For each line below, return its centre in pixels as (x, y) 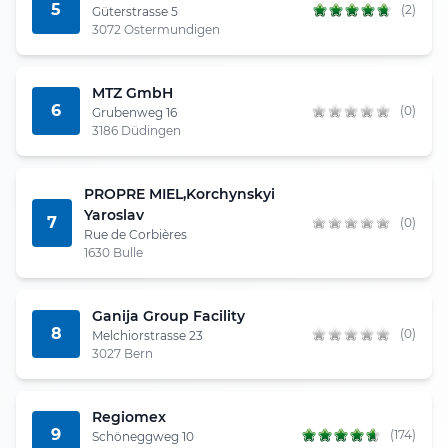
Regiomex (129, 416)
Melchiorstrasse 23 (147, 335)
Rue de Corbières (135, 234)
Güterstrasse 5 (135, 11)
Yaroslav (113, 214)
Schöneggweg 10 (143, 436)
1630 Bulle (113, 252)
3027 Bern (122, 353)
